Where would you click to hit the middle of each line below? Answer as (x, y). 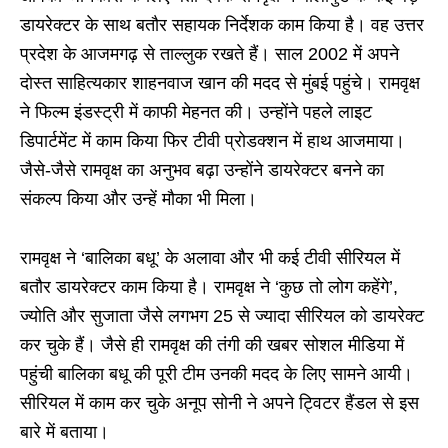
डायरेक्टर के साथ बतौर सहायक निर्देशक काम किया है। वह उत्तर (222, 24)
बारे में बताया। (64, 431)
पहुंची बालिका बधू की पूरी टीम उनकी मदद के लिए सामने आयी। (216, 373)
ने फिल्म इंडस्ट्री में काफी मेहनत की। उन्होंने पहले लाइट (196, 111)
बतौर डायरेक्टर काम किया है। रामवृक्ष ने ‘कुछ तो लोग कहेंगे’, (209, 286)
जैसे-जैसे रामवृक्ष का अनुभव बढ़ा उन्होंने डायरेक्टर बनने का (202, 169)
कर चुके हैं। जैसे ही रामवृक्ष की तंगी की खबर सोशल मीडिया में (212, 344)
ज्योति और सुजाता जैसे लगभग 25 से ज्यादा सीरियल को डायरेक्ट (222, 315)
